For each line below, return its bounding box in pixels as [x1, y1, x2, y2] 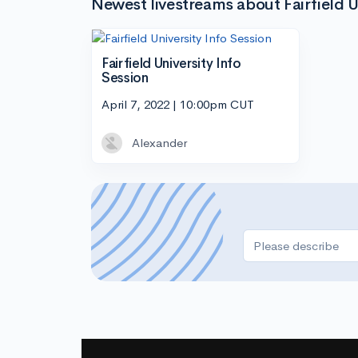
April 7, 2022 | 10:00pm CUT [101, 97, 254, 113]
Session [101, 69, 149, 86]
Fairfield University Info [101, 54, 241, 72]
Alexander [132, 135, 187, 151]
